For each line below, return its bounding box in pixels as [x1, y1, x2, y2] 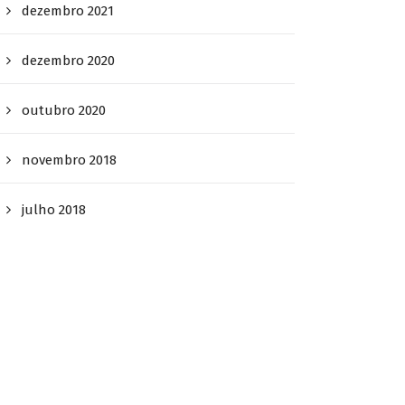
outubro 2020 [22, 101, 107, 118]
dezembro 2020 [22, 52, 116, 69]
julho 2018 [22, 201, 87, 218]
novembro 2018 [22, 151, 118, 168]
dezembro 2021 [22, 2, 115, 19]
